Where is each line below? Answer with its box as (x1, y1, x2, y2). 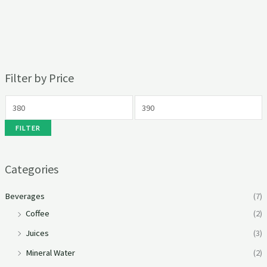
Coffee (25, 208, 49, 219)
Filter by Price (4, 70, 74, 85)
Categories (4, 162, 58, 177)
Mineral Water (25, 247, 75, 258)
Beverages (4, 191, 45, 202)
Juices (25, 227, 49, 238)
